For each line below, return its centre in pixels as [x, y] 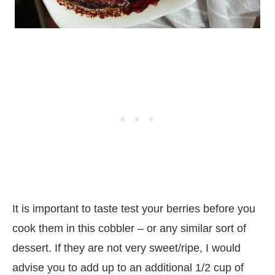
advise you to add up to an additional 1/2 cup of [128, 268]
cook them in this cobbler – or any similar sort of [129, 228]
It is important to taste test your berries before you [134, 209]
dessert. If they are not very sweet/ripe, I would [126, 248]
